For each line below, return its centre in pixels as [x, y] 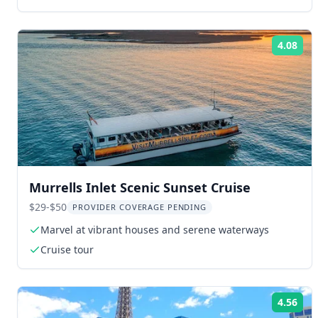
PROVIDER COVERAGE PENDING [139, 207]
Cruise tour [67, 250]
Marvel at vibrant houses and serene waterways [155, 230]
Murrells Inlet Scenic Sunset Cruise [140, 187]
